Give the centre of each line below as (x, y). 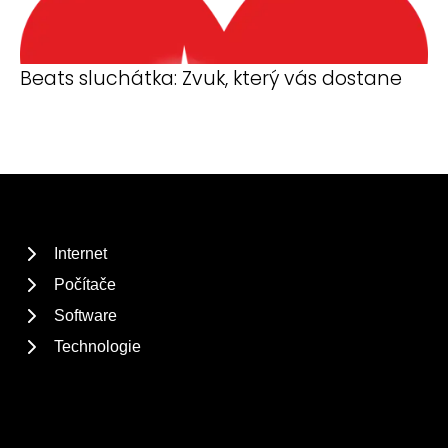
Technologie (97, 346)
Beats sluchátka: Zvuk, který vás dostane (211, 78)
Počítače (85, 284)
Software (85, 315)
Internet (80, 253)
